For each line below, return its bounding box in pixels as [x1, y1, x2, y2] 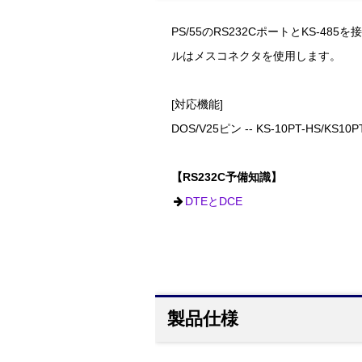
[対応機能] [171, 99, 223, 112]
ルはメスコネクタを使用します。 [171, 50, 341, 63]
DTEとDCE [185, 196, 243, 208]
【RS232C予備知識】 [171, 171, 282, 184]
